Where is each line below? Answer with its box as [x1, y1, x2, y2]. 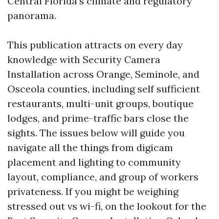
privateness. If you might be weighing [7, 185, 178, 197]
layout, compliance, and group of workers [7, 171, 198, 183]
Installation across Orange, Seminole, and [7, 68, 199, 80]
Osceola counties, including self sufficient [7, 83, 200, 95]
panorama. [7, 9, 56, 22]
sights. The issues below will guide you [7, 127, 185, 139]
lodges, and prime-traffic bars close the [7, 112, 189, 124]
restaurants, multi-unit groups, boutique [7, 97, 194, 109]
